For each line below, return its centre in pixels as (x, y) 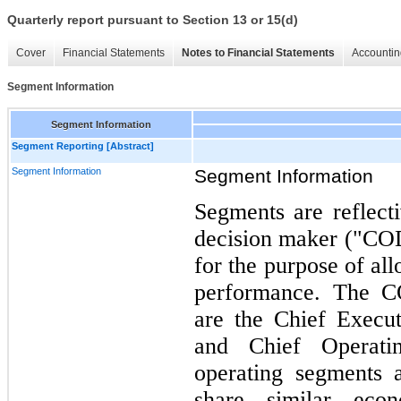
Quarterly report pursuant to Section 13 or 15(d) (153, 20)
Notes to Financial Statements (258, 53)
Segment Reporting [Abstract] (83, 145)
